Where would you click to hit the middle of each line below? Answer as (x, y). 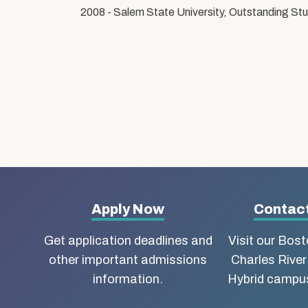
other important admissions (128, 260)
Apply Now (128, 209)
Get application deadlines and (128, 241)
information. (128, 279)
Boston (81, 279)
